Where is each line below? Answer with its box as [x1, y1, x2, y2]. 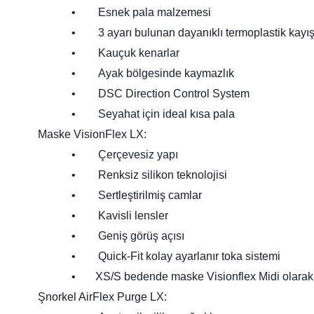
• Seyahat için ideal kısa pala [71, 107, 235, 120]
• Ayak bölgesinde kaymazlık [71, 67, 234, 79]
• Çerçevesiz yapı [71, 148, 178, 161]
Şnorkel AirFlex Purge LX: [37, 290, 167, 303]
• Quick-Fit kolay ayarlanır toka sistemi [71, 250, 280, 262]
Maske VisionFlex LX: [37, 128, 146, 140]
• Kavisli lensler [71, 209, 168, 221]
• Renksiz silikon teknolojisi [71, 168, 227, 181]
